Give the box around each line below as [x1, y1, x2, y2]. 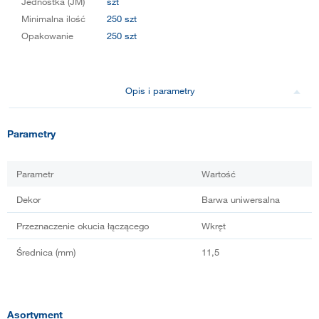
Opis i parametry [125, 84, 195, 96]
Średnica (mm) [16, 246, 75, 258]
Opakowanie [21, 29, 73, 41]
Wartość [202, 167, 236, 179]
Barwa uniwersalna [202, 193, 280, 205]
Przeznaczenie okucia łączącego [16, 219, 149, 231]
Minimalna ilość [21, 12, 85, 24]
